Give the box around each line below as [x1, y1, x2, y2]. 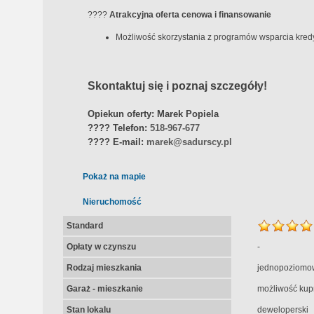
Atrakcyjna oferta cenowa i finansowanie [109, 10, 271, 20]
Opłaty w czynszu [66, 242, 136, 252]
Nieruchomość [82, 197, 142, 207]
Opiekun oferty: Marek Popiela [87, 109, 219, 119]
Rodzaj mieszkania [66, 263, 142, 273]
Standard [66, 221, 103, 231]
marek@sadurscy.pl [146, 137, 232, 147]
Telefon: [112, 123, 147, 133]
